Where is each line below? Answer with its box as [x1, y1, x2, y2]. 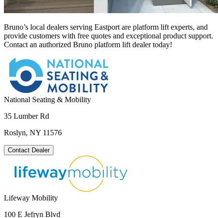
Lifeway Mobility [4, 194, 58, 202]
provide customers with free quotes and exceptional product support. [4, 32, 213, 40]
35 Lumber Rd [4, 112, 49, 121]
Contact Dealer [8, 146, 50, 154]
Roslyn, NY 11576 [4, 128, 62, 137]
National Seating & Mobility [4, 95, 91, 104]
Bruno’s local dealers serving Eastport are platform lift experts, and [4, 23, 208, 32]
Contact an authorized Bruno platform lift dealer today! [4, 40, 172, 49]
